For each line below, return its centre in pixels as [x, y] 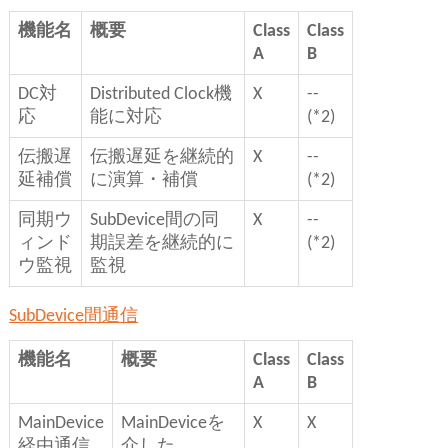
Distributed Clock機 [160, 95]
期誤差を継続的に [161, 244]
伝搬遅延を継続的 [161, 158]
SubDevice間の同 [154, 221]
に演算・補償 [143, 181]
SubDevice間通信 [73, 317]
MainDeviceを [172, 424]
